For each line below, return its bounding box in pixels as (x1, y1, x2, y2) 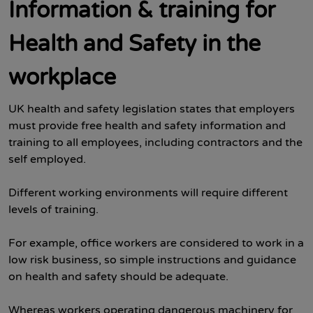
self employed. (8, 152, 86, 166)
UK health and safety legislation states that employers (8, 102, 295, 116)
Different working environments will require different (8, 186, 288, 200)
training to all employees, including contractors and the (8, 136, 303, 150)
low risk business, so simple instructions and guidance (8, 253, 296, 267)
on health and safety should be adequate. (8, 270, 228, 284)
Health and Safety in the (8, 31, 261, 58)
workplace (8, 64, 116, 92)
